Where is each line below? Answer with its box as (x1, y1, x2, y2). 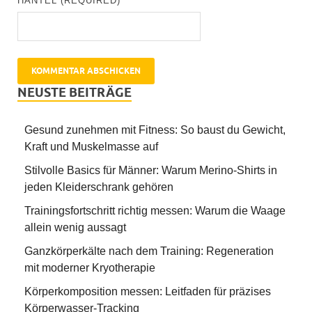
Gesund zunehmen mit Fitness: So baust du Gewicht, (24, 123, 286, 136)
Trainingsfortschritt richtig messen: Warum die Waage (24, 204, 286, 217)
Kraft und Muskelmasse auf (24, 140, 158, 153)
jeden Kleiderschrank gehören (24, 180, 173, 193)
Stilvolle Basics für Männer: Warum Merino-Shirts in (24, 164, 277, 176)
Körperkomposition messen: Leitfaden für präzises (24, 285, 271, 297)
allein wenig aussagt (24, 221, 126, 233)
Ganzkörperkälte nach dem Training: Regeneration (24, 244, 274, 257)
